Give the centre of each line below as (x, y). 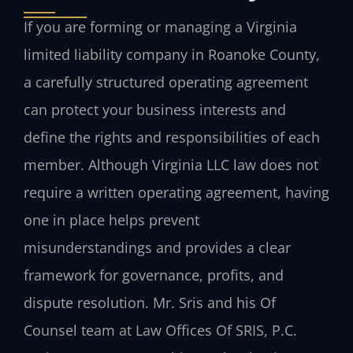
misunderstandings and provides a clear (157, 247)
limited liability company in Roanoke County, (172, 54)
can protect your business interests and (155, 109)
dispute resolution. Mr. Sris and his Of (150, 302)
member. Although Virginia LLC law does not (171, 164)
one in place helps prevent (111, 219)
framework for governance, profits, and (154, 275)
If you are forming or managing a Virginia (160, 26)
